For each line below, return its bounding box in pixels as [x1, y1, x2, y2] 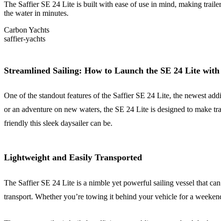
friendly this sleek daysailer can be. [4, 119, 112, 128]
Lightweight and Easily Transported [4, 152, 142, 163]
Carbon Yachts [4, 25, 49, 34]
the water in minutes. [4, 8, 69, 17]
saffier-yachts [4, 34, 45, 43]
